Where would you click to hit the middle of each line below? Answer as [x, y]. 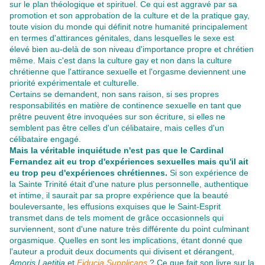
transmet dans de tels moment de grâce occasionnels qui [117, 218]
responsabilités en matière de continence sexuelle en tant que [125, 106]
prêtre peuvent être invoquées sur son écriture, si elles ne [117, 117]
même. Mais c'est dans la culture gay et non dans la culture [121, 61]
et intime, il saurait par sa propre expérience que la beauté [119, 195]
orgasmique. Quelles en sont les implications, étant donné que [126, 240]
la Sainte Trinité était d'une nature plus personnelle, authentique [129, 184]
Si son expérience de [208, 173]
